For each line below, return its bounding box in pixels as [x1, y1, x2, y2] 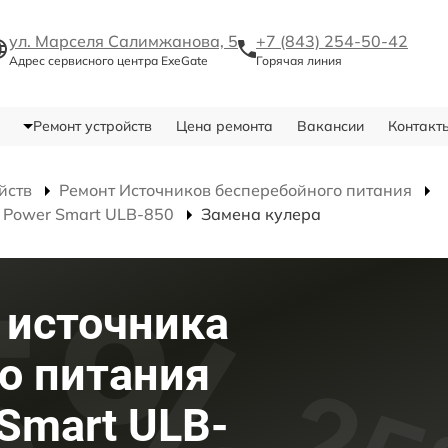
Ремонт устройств [32, 117, 152, 136]
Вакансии [296, 117, 364, 136]
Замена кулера [201, 204, 321, 225]
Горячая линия [256, 53, 342, 69]
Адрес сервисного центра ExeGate [9, 53, 208, 69]
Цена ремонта [175, 117, 273, 136]
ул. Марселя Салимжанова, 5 [9, 31, 238, 52]
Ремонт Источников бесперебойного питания [59, 180, 412, 201]
